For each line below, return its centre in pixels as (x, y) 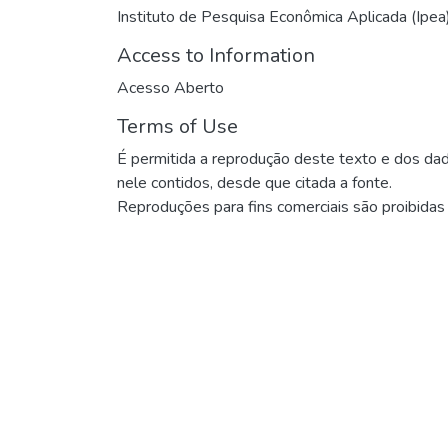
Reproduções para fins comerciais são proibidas (281, 206)
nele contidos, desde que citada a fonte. (254, 182)
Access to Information (216, 55)
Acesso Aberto (170, 87)
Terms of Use (177, 126)
